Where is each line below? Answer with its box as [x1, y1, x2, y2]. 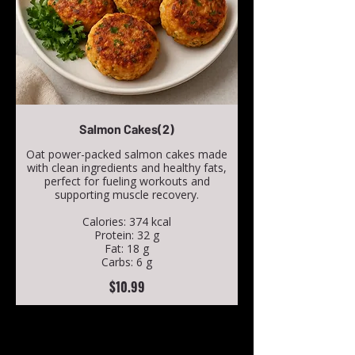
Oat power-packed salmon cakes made [26, 147, 227, 162]
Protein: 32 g [94, 227, 159, 243]
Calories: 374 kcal [82, 214, 171, 230]
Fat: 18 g [105, 241, 149, 257]
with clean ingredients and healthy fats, [27, 160, 227, 176]
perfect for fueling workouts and [44, 174, 210, 189]
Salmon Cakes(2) [79, 121, 174, 137]
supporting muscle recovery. [55, 187, 199, 203]
